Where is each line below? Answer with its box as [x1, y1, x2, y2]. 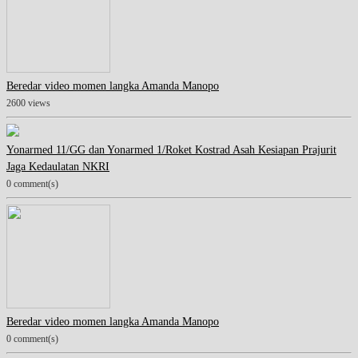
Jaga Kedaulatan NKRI [6, 161, 109, 173]
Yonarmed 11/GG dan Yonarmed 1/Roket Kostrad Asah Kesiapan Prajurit [6, 144, 336, 157]
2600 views [6, 98, 50, 109]
